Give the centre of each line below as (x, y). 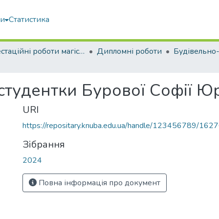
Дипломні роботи (129, 51)
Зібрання (44, 144)
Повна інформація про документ (99, 183)
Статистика (29, 20)
